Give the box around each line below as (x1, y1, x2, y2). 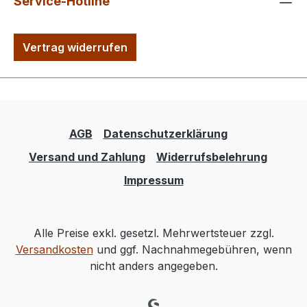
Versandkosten (15, 243, 93, 257)
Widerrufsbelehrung (156, 150, 267, 164)
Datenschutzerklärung (103, 127, 228, 141)
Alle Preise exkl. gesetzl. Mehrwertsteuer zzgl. (33, 226, 274, 241)
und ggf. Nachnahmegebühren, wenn (93, 243, 292, 257)
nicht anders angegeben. (89, 259, 218, 273)
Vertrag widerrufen (23, 40, 127, 55)
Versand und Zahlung (29, 150, 145, 164)
